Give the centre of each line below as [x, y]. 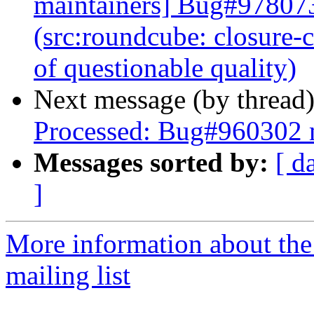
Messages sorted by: [151, 163]
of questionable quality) [165, 68]
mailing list [68, 275]
